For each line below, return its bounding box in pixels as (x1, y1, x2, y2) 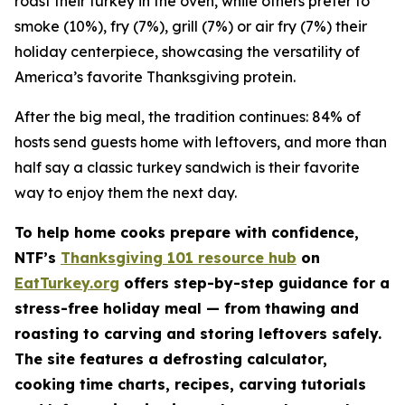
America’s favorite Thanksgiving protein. (14, 68, 296, 86)
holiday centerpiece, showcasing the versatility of (14, 42, 360, 61)
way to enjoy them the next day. (14, 184, 237, 202)
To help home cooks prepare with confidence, (14, 223, 359, 241)
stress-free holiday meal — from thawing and (14, 299, 359, 317)
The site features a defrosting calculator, (14, 350, 327, 368)
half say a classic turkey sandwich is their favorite (14, 158, 360, 176)
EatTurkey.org (14, 274, 119, 292)
